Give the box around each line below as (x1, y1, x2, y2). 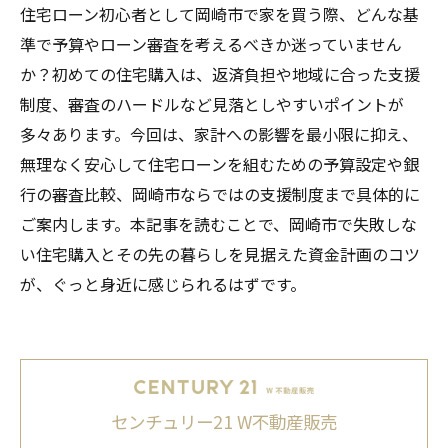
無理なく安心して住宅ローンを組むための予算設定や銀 (20, 152, 419, 176)
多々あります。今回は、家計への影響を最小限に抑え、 (20, 122, 418, 146)
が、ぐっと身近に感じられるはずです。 (20, 272, 306, 296)
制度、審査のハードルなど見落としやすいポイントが (20, 92, 404, 116)
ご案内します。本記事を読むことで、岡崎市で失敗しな (20, 212, 417, 236)
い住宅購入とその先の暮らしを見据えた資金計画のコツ (20, 242, 420, 266)
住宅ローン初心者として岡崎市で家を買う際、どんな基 (20, 2, 419, 26)
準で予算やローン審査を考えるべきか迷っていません (20, 32, 402, 56)
